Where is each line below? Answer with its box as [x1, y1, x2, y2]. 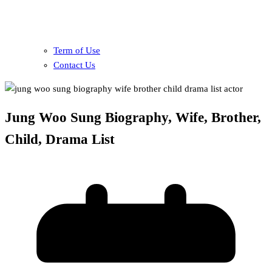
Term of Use [53, 45, 100, 55]
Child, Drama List [5, 132, 115, 148]
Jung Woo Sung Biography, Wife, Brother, [5, 110, 261, 126]
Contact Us [53, 59, 95, 70]
